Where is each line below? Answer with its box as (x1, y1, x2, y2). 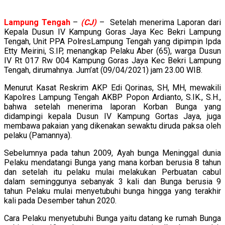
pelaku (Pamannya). (4, 130, 72, 140)
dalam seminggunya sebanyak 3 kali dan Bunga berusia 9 (4, 176, 221, 186)
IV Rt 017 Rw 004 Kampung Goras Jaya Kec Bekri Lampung (4, 55, 221, 65)
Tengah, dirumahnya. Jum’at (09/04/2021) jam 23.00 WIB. (4, 65, 202, 75)
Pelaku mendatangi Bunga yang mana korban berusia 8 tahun (4, 157, 221, 167)
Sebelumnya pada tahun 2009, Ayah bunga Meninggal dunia (4, 148, 221, 158)
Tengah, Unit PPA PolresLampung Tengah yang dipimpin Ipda (4, 36, 221, 46)
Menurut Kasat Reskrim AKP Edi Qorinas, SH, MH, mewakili (4, 82, 221, 92)
